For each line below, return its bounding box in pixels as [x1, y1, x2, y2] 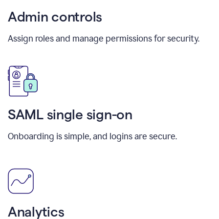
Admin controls [8, 9, 103, 24]
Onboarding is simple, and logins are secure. [8, 131, 177, 142]
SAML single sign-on [8, 107, 132, 122]
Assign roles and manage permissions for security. [8, 33, 199, 44]
